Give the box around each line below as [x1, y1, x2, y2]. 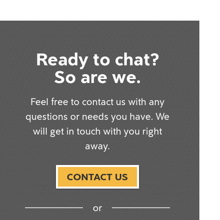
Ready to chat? [36, 47, 159, 71]
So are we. [54, 65, 141, 88]
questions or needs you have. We [26, 110, 169, 123]
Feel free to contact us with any [30, 95, 165, 108]
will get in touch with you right [33, 125, 162, 137]
